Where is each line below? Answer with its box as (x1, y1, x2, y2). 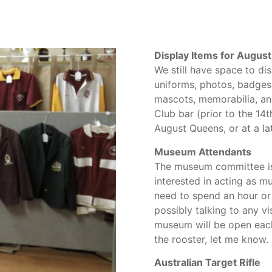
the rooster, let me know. (154, 233, 268, 245)
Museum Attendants (154, 145, 251, 158)
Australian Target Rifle (154, 256, 260, 268)
